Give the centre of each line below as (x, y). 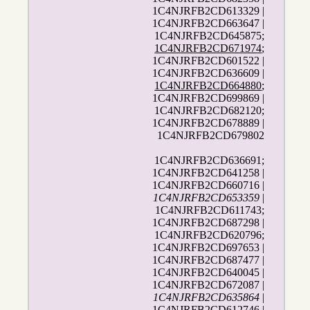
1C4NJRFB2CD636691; (210, 161)
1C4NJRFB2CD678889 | (209, 123)
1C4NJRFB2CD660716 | (209, 185)
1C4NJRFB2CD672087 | (209, 285)
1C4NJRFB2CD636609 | (209, 73)
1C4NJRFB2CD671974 (208, 48)
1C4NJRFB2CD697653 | (209, 248)
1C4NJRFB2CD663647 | (209, 24)
